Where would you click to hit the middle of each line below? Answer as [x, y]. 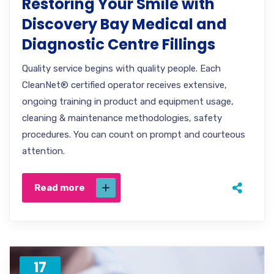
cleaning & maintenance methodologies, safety [122, 118]
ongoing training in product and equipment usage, [128, 102]
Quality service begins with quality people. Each [121, 68]
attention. [43, 151]
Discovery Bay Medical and [124, 24]
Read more [60, 188]
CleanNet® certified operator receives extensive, [124, 85]
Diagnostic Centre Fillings [119, 44]
